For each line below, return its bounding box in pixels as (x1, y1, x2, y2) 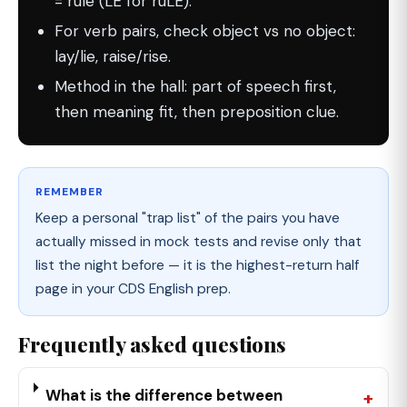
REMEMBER (35, 184, 104, 199)
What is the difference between (45, 385, 283, 405)
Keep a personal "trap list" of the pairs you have (35, 209, 340, 227)
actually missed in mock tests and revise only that (35, 233, 362, 251)
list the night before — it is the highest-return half (35, 256, 359, 274)
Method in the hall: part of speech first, (55, 76, 336, 96)
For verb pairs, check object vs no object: (55, 21, 355, 41)
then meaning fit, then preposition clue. (55, 102, 339, 122)
